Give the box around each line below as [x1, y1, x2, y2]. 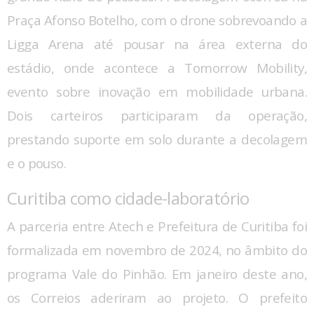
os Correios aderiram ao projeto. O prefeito [7, 288, 307, 307]
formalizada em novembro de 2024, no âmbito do [7, 240, 307, 259]
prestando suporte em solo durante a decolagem [7, 130, 307, 149]
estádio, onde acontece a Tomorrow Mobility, [7, 58, 307, 77]
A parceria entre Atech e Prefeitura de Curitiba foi [7, 217, 307, 235]
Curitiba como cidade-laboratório [7, 186, 250, 210]
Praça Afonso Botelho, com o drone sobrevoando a [7, 11, 307, 29]
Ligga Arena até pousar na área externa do [7, 34, 307, 53]
